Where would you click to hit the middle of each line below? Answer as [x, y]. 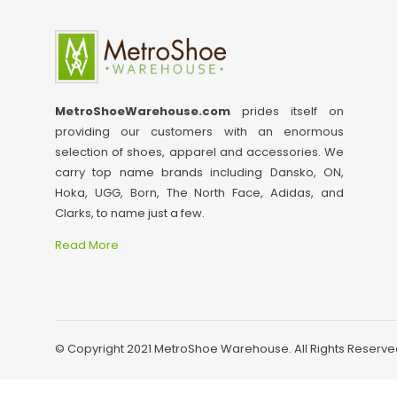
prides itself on [287, 111]
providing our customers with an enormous [199, 131]
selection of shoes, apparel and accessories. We [199, 152]
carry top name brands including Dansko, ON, [199, 172]
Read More [88, 245]
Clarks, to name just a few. [130, 213]
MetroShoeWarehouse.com [143, 111]
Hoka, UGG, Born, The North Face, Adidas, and [199, 192]
